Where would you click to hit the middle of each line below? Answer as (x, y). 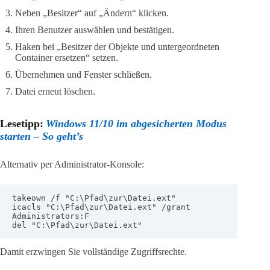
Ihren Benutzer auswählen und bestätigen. (95, 30)
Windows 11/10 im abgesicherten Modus (136, 123)
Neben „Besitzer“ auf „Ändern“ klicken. (92, 13)
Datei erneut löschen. (55, 91)
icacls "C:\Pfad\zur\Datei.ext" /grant (101, 207)
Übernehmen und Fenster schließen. (83, 74)
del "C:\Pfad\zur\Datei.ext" (77, 225)
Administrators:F (51, 216)
